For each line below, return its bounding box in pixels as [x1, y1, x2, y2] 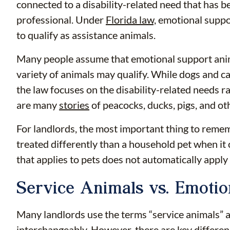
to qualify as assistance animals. [16, 29, 156, 41]
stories [59, 99, 89, 111]
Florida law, [106, 13, 156, 26]
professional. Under [16, 13, 106, 26]
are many [16, 99, 59, 111]
